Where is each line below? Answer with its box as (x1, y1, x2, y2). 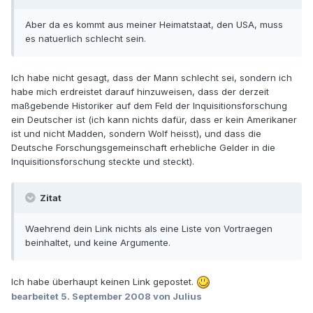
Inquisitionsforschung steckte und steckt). (11, 155, 194, 167)
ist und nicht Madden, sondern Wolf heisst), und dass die (11, 127, 261, 139)
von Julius (151, 291, 202, 303)
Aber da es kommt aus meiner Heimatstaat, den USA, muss (25, 18, 283, 30)
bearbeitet (11, 291, 61, 303)
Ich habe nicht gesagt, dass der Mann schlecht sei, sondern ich (11, 71, 292, 83)
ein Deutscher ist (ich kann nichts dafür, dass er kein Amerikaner (11, 113, 297, 125)
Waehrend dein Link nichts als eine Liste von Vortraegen (25, 222, 272, 234)
